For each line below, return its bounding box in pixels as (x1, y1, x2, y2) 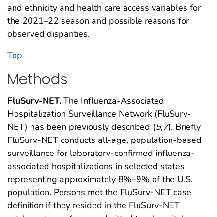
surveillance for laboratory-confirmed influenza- (7, 147, 195, 159)
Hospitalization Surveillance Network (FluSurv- (7, 108, 191, 120)
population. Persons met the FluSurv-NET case (7, 186, 191, 199)
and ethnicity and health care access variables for (7, 1, 201, 14)
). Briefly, (168, 121, 202, 133)
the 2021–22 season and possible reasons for (7, 15, 189, 27)
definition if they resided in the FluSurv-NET (7, 200, 180, 212)
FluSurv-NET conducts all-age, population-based (7, 134, 201, 146)
